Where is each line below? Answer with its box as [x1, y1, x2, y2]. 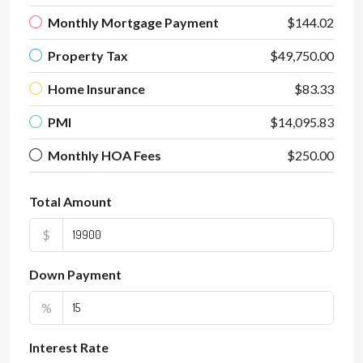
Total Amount [29, 194, 112, 209]
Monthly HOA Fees [48, 147, 161, 163]
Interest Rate [29, 340, 109, 355]
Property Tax [48, 48, 128, 63]
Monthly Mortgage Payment [48, 15, 219, 30]
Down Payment [29, 267, 122, 282]
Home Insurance [48, 81, 145, 96]
